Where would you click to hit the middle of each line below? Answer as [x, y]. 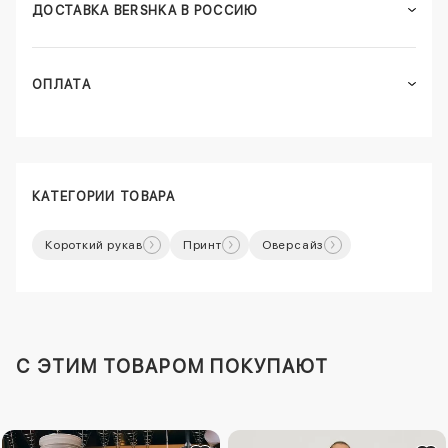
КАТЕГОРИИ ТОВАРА [103, 196]
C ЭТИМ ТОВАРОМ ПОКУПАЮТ [172, 366]
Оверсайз [293, 244]
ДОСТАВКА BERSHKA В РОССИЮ [145, 10]
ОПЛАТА [61, 84]
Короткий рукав [94, 244]
